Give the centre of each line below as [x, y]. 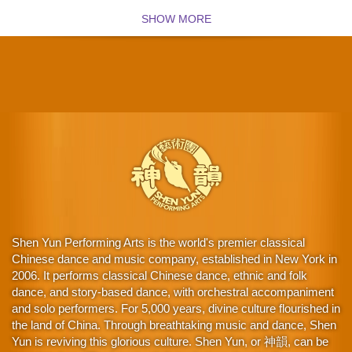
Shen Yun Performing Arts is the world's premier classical [158, 242]
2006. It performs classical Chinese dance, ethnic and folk [159, 275]
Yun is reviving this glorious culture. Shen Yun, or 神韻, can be [170, 341]
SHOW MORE [176, 19]
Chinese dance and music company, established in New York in [174, 258]
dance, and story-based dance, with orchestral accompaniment [173, 291]
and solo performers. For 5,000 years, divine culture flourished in [176, 308]
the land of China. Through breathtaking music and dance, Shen [174, 324]
